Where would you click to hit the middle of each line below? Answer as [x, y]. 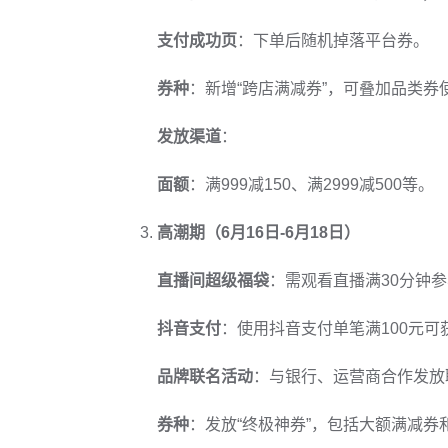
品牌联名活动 [205, 376]
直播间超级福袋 [213, 280]
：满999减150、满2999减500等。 [311, 184]
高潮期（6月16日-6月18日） [258, 232]
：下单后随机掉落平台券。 [333, 40]
